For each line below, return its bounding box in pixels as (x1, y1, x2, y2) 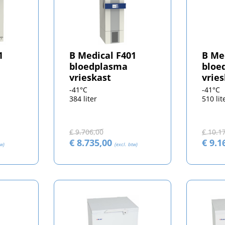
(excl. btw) (114, 140, 138, 148)
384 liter (69, 93, 97, 103)
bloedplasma (69, 60, 128, 72)
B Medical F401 (69, 49, 136, 61)
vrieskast (69, 71, 111, 83)
